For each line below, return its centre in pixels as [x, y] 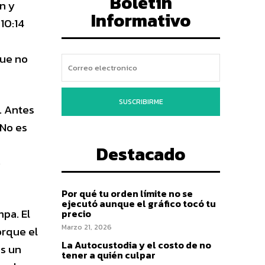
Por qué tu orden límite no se [127, 194]
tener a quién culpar [109, 255]
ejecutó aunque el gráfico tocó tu [139, 204]
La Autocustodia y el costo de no [136, 245]
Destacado [141, 154]
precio [76, 214]
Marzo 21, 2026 [87, 227]
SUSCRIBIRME [141, 102]
